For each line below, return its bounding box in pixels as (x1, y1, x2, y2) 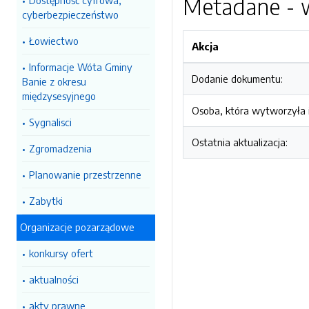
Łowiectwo (29, 34, 79, 47)
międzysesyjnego (22, 90, 96, 102)
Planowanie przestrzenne (29, 168, 141, 181)
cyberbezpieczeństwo (22, 8, 119, 21)
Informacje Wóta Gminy (29, 61, 132, 73)
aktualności (29, 273, 79, 286)
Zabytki (29, 195, 63, 207)
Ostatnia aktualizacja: (192, 136, 288, 148)
